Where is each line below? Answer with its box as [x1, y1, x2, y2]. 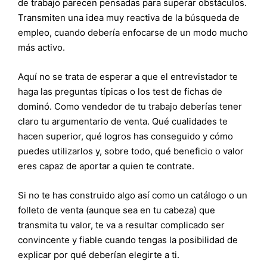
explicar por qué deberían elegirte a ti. [18, 249, 179, 260]
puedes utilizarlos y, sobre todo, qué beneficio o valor [18, 145, 244, 157]
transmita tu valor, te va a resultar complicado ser [18, 219, 225, 231]
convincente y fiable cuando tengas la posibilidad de [18, 234, 238, 246]
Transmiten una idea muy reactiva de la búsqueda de [18, 11, 240, 23]
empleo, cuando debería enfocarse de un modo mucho [18, 26, 248, 38]
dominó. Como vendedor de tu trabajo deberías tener [18, 100, 242, 112]
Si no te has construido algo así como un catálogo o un [18, 189, 247, 201]
